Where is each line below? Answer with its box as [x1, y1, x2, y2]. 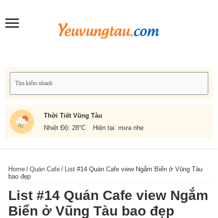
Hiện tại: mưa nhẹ [93, 124, 144, 131]
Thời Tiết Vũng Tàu [44, 111, 102, 119]
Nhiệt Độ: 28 [44, 124, 79, 131]
